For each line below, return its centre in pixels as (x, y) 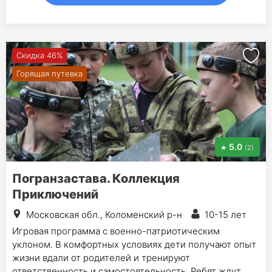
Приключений (55, 194)
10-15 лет (226, 214)
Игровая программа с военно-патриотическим (116, 231)
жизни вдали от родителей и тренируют (101, 257)
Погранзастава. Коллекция (96, 178)
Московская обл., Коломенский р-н (104, 214)
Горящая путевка (49, 73)
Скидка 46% (39, 55)
